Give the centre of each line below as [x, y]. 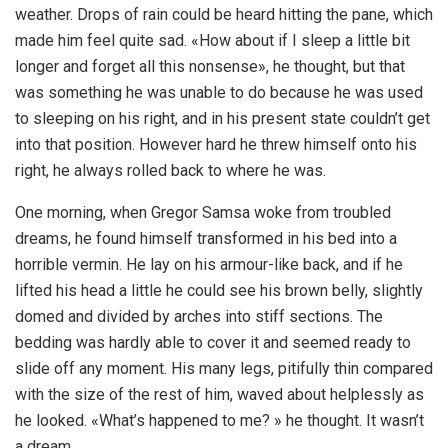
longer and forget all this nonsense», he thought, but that [210, 67]
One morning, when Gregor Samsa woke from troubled [203, 213]
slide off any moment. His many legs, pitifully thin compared [224, 369]
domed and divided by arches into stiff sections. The [199, 317]
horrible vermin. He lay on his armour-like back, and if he [209, 265]
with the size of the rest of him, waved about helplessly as [219, 395]
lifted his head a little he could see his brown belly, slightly [219, 291]
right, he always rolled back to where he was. [170, 171]
